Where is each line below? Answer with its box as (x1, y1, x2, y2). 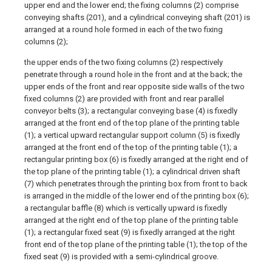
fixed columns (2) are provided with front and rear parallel (24, 94, 224, 103)
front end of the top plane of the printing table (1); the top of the (24, 240, 247, 249)
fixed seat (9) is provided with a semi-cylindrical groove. (24, 252, 219, 261)
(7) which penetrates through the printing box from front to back (24, 179, 248, 188)
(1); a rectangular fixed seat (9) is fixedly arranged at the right (24, 228, 235, 237)
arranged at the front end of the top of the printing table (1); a (24, 143, 237, 152)
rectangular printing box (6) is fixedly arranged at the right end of (24, 155, 248, 164)
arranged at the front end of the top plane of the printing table (24, 118, 239, 127)
